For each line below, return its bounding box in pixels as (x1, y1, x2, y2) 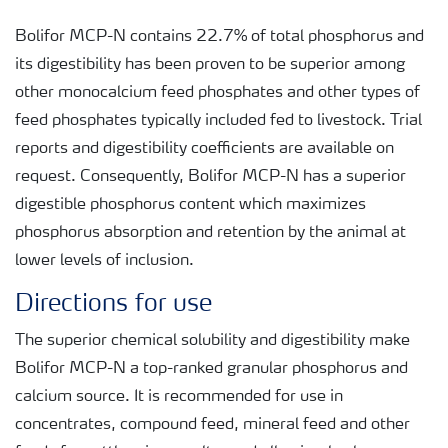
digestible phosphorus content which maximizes (15, 197, 366, 214)
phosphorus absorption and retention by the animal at (15, 225, 406, 242)
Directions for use (15, 293, 212, 318)
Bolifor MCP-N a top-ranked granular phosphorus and (15, 361, 408, 378)
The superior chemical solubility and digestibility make (15, 333, 410, 350)
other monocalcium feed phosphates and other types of (15, 85, 420, 102)
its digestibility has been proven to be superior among (15, 57, 405, 74)
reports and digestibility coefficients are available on (15, 141, 394, 158)
